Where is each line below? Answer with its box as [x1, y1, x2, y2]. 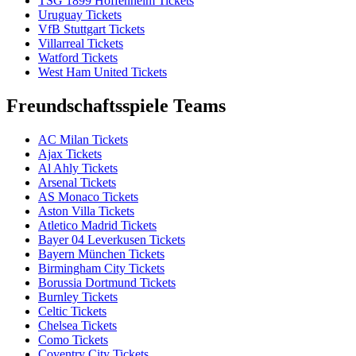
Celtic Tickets [38, 304, 106, 318]
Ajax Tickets [38, 146, 102, 161]
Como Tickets [38, 332, 108, 346]
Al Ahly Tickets [38, 161, 118, 175]
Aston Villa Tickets [38, 203, 134, 218]
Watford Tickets [38, 51, 118, 65]
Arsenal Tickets [38, 175, 116, 189]
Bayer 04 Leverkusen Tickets [38, 232, 185, 246]
